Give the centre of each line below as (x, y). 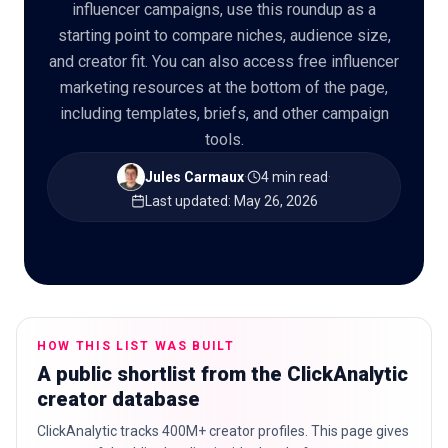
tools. (224, 139)
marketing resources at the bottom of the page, (224, 87)
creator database (118, 399)
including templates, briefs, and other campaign (224, 113)
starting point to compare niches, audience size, (224, 35)
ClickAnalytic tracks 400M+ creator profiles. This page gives (223, 431)
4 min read (294, 177)
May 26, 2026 (275, 201)
